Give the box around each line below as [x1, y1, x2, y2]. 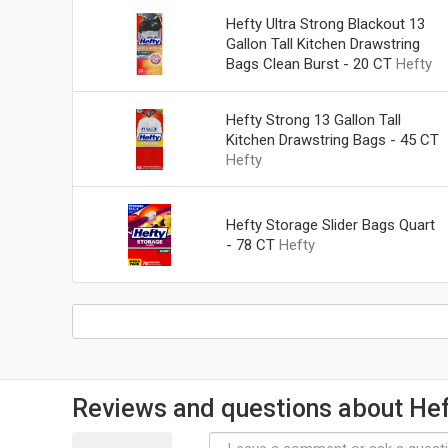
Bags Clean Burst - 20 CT [225, 54, 392, 73]
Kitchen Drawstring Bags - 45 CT [225, 130, 439, 149]
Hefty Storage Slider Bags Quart [225, 216, 435, 235]
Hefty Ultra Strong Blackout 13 [225, 14, 425, 33]
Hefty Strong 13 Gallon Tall [225, 110, 401, 129]
